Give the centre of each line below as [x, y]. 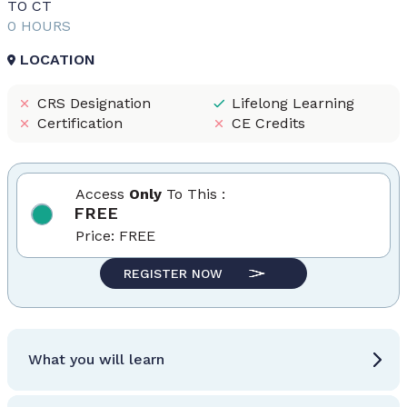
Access [102, 194]
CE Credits [268, 123]
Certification [80, 123]
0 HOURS [39, 26]
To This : [194, 194]
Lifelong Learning [293, 103]
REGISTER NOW [173, 274]
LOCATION [58, 60]
